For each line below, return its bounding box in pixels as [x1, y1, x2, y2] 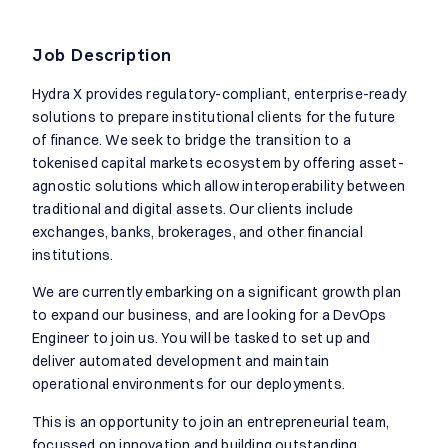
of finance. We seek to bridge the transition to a [32, 130, 351, 149]
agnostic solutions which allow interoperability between [32, 176, 406, 195]
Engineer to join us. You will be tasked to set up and [32, 329, 371, 348]
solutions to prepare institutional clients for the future [32, 107, 396, 126]
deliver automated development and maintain [32, 352, 330, 371]
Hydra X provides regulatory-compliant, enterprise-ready [32, 84, 407, 103]
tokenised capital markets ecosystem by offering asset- [32, 153, 404, 172]
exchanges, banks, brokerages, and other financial [32, 222, 363, 241]
